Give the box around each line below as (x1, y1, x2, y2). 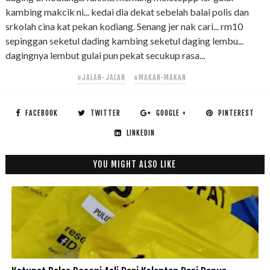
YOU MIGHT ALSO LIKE (93, 159, 177, 170)
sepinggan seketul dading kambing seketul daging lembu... (5, 35, 243, 47)
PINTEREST (218, 108, 254, 118)
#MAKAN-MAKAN (134, 73, 187, 83)
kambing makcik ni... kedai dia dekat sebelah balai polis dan (5, 6, 249, 18)
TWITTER (90, 108, 121, 118)
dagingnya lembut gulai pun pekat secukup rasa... (5, 49, 205, 61)
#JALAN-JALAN (77, 73, 126, 83)
